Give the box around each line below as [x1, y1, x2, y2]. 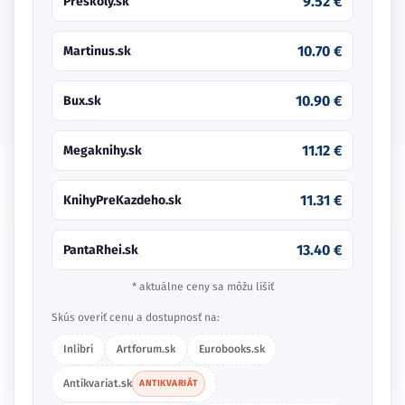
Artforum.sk [117, 343, 175, 355]
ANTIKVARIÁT [139, 378, 198, 389]
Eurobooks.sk [199, 343, 265, 355]
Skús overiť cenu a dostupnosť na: [52, 311, 220, 324]
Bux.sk [63, 93, 101, 108]
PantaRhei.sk [63, 242, 138, 258]
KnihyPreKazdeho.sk [63, 193, 182, 208]
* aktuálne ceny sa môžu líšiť [131, 280, 274, 293]
